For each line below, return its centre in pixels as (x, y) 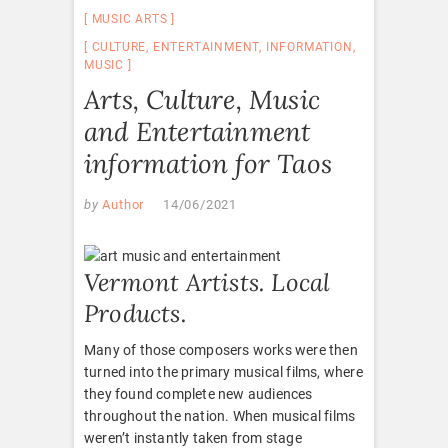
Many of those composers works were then (221, 349)
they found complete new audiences (198, 393)
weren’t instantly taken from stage (193, 437)
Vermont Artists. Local (207, 282)
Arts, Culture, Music (202, 99)
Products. (135, 313)
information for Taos (208, 163)
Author (121, 204)
